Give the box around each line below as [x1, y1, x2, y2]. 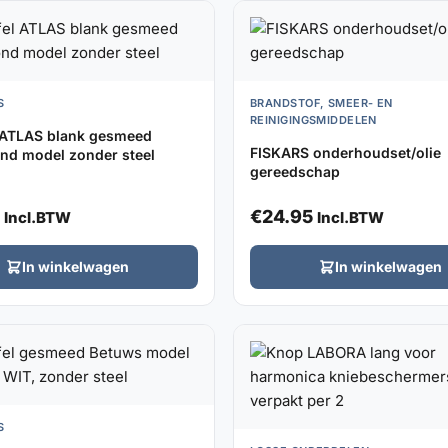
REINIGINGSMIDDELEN [250, 112, 377, 127]
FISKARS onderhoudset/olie [250, 143, 441, 161]
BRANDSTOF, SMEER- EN [250, 95, 393, 110]
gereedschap [250, 162, 340, 180]
